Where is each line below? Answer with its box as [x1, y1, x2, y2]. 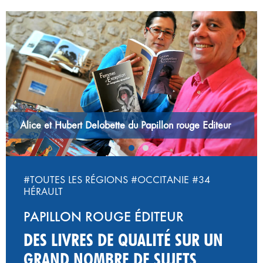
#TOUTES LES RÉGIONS [23, 173, 128, 186]
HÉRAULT [23, 185, 63, 197]
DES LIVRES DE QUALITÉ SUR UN [23, 228, 223, 250]
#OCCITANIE [131, 173, 189, 186]
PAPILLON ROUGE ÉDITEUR [23, 208, 184, 225]
